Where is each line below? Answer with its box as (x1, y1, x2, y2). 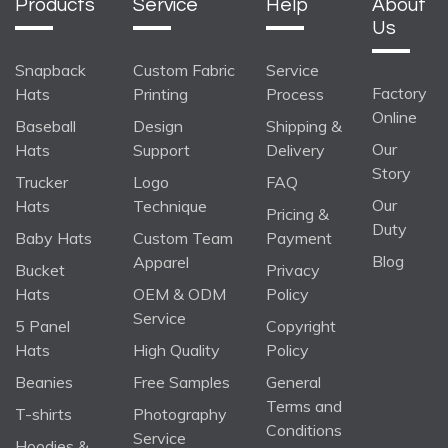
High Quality (133, 339, 220, 360)
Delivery (266, 139, 325, 160)
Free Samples (133, 371, 230, 392)
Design (133, 115, 183, 136)
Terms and (266, 395, 342, 416)
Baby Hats (15, 227, 92, 248)
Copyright (266, 315, 336, 336)
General (266, 371, 321, 392)
